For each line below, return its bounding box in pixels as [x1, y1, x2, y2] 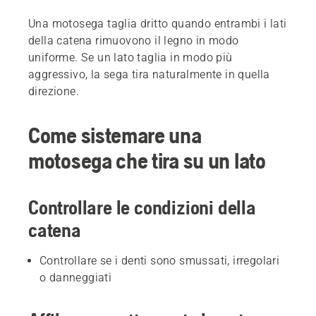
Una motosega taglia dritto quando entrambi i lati [28, 16, 287, 30]
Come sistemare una [28, 121, 202, 148]
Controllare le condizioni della [28, 195, 256, 219]
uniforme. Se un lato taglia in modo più [28, 50, 233, 64]
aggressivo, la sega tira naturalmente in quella [28, 67, 270, 81]
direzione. [28, 84, 80, 98]
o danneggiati [39, 270, 112, 284]
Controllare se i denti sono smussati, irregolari [39, 253, 280, 267]
